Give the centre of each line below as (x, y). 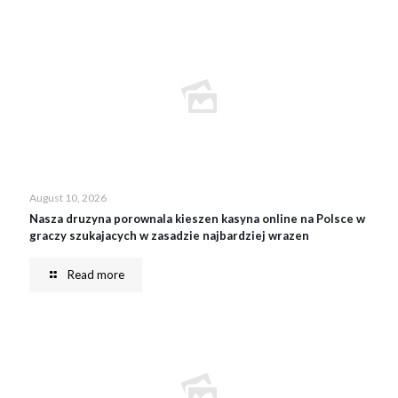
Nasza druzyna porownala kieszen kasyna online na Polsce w (197, 219)
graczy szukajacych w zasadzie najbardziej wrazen (169, 235)
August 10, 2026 (68, 198)
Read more (96, 275)
